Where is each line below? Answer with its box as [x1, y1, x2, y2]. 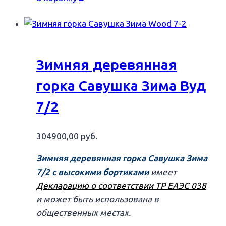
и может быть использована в [36, 194, 159, 204]
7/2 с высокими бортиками [36, 166, 149, 177]
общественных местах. [36, 207, 131, 218]
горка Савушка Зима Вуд [36, 77, 206, 94]
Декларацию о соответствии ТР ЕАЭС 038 [36, 180, 206, 191]
